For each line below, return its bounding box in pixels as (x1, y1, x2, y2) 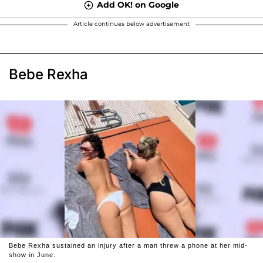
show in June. (9, 251, 56, 259)
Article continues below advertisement (73, 19, 190, 28)
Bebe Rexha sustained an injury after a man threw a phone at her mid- (9, 242, 248, 249)
